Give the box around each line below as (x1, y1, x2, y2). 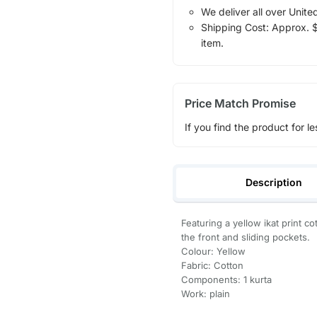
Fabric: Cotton (180, 259, 243, 271)
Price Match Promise (184, 96, 296, 111)
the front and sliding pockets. (180, 231, 310, 243)
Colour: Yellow (180, 245, 246, 257)
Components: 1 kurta (180, 273, 272, 285)
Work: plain (180, 287, 230, 299)
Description (246, 175, 303, 188)
